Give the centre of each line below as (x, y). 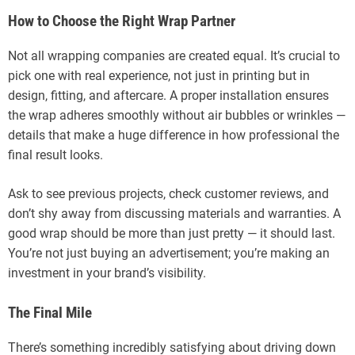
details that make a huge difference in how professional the (174, 136)
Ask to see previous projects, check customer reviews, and (168, 194)
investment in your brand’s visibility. (107, 273)
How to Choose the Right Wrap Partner (122, 22)
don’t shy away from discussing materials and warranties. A (174, 214)
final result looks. (55, 155)
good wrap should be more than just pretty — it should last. (172, 234)
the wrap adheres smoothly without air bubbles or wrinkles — (177, 116)
